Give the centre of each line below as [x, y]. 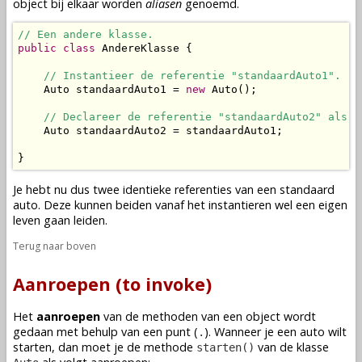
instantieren [240, 204]
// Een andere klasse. [86, 35]
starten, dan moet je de [78, 347]
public [37, 48]
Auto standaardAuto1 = [102, 90]
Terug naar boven [55, 246]
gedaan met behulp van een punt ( [105, 332]
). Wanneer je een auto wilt [276, 332]
